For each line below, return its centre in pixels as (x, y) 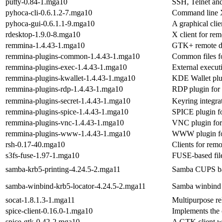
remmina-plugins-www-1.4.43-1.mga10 (68, 133)
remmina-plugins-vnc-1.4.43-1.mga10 (65, 122)
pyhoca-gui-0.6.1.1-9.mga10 (50, 23)
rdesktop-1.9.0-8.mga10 (43, 34)
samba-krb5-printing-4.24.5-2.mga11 (63, 169)
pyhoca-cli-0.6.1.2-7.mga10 (49, 12)
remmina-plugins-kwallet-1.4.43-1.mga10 (70, 78)
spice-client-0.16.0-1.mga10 (49, 211)
